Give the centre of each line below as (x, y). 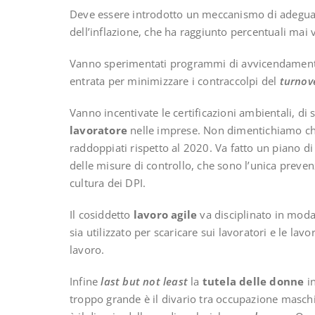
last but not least (144, 282)
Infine (85, 282)
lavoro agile (165, 215)
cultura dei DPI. (108, 183)
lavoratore (98, 130)
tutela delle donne (253, 282)
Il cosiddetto (102, 215)
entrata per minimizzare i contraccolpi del (175, 81)
